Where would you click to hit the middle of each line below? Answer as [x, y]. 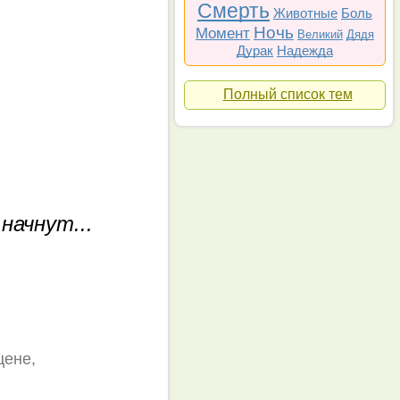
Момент [223, 33]
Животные [305, 13]
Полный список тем [287, 94]
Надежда [305, 50]
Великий [320, 34]
